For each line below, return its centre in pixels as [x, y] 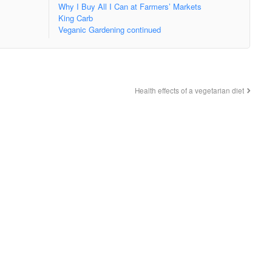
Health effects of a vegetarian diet [189, 90]
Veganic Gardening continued [109, 30]
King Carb [75, 18]
